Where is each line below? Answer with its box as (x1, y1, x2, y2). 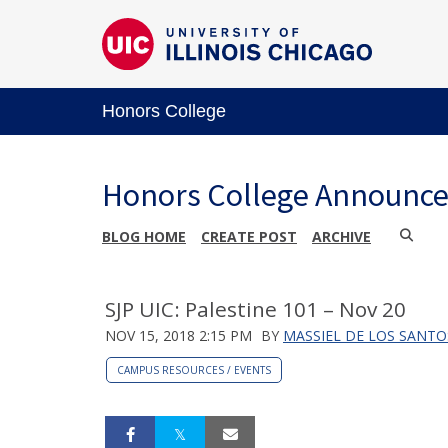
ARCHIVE (312, 226, 371, 246)
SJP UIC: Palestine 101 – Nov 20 (105, 294, 406, 323)
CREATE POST (201, 226, 297, 246)
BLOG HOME (102, 226, 186, 246)
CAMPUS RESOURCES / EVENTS (117, 362, 271, 377)
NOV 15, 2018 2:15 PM (105, 325, 252, 345)
